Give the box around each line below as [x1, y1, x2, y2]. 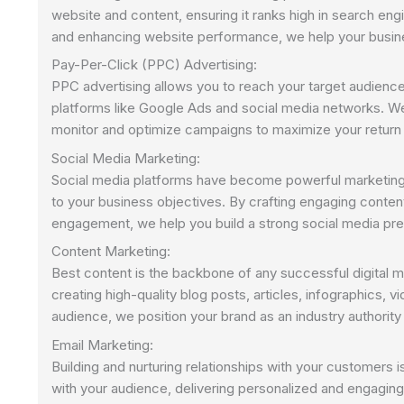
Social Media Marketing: [51, 149, 200, 167]
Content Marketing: [51, 243, 170, 261]
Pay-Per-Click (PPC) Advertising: [51, 56, 257, 74]
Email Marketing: [51, 335, 153, 353]
